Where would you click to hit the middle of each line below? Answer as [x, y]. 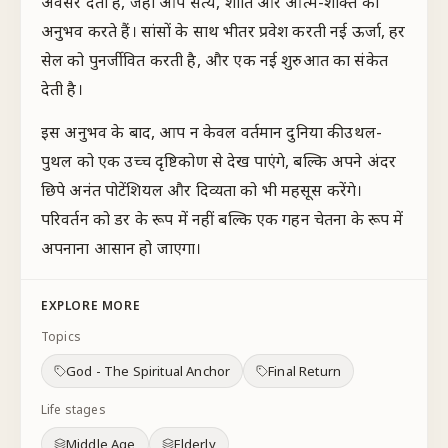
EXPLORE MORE [91, 305]
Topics [61, 336]
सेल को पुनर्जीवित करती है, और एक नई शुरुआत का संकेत [214, 60]
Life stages [73, 409]
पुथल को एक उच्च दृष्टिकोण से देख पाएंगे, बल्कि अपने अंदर [219, 161]
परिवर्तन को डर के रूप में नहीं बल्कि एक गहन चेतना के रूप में [222, 219]
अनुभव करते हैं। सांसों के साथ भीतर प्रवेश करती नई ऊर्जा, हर [223, 31]
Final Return [305, 371]
